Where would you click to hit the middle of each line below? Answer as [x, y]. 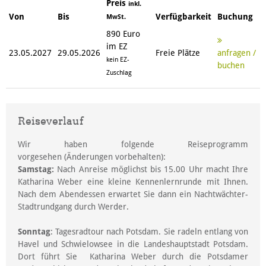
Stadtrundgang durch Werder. [73, 206]
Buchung [235, 16]
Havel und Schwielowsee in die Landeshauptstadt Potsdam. [133, 244]
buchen [231, 65]
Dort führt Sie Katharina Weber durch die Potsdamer [133, 256]
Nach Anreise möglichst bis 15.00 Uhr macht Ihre [151, 169]
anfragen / [237, 53]
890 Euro [123, 34]
